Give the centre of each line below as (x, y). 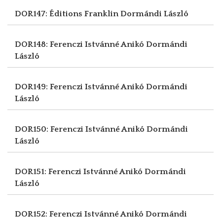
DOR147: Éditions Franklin (68, 14)
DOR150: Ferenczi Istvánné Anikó (81, 129)
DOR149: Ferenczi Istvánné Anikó (80, 87)
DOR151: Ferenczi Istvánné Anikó (80, 171)
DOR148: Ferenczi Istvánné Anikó (80, 44)
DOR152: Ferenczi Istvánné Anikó (80, 214)
